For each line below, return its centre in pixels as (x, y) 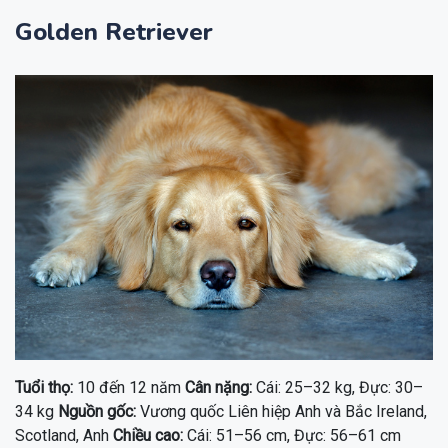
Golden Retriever (114, 32)
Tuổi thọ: (44, 388)
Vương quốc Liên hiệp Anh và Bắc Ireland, (281, 412)
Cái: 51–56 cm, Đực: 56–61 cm (292, 436)
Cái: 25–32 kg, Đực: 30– (337, 388)
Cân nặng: (218, 388)
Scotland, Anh (64, 436)
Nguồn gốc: (97, 412)
